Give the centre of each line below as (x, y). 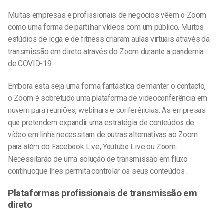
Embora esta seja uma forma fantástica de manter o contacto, (107, 86)
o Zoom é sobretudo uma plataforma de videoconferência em (108, 98)
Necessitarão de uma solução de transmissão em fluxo (98, 159)
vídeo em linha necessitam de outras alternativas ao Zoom (103, 134)
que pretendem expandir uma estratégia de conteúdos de (101, 122)
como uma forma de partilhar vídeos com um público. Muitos (106, 27)
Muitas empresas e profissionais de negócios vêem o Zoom (107, 15)
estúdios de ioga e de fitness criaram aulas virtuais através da (109, 39)
